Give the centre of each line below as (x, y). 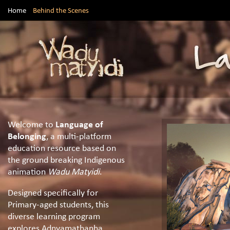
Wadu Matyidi (74, 171)
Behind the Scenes (61, 10)
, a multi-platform (79, 136)
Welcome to (32, 124)
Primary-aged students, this (58, 204)
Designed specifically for (53, 193)
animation (28, 171)
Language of (79, 124)
